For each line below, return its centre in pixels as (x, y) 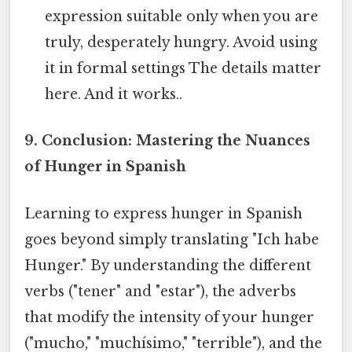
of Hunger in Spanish (105, 167)
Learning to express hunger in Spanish (163, 213)
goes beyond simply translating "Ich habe (172, 239)
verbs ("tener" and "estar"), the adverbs (160, 291)
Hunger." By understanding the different (168, 265)
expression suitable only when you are (182, 17)
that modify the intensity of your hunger (169, 317)
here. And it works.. (114, 95)
